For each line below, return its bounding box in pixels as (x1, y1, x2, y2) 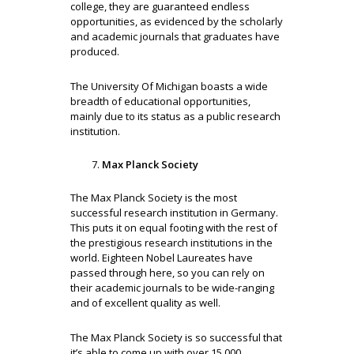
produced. (70, 44, 119, 59)
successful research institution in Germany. (70, 205, 278, 220)
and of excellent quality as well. (70, 296, 220, 311)
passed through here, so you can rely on (70, 265, 265, 281)
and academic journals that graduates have (70, 29, 280, 44)
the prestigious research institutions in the (70, 235, 273, 250)
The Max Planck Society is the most (70, 190, 237, 205)
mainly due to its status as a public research (70, 109, 281, 124)
